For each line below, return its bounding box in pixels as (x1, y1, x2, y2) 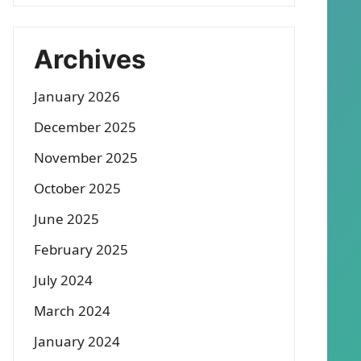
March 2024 (34, 301, 110, 320)
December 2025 (34, 118, 136, 136)
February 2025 (34, 240, 128, 259)
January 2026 (34, 87, 120, 106)
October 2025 (34, 179, 121, 197)
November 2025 (34, 148, 138, 167)
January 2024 (34, 332, 120, 351)
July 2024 (34, 271, 93, 289)
